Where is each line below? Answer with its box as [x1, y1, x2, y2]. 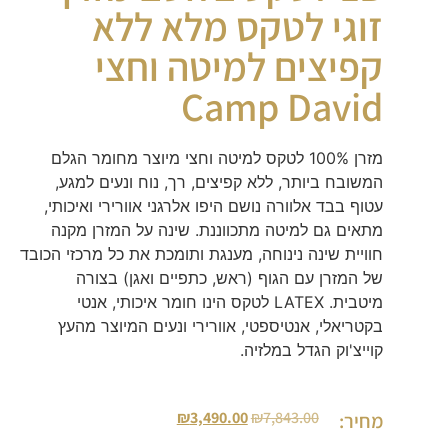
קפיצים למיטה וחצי [95, 40, 384, 92]
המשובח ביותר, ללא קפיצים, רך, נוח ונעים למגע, [55, 172, 384, 192]
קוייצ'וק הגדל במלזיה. [240, 340, 384, 360]
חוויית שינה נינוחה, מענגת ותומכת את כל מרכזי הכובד [20, 244, 384, 264]
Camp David [181, 80, 384, 132]
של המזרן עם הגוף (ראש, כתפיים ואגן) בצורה [76, 268, 384, 288]
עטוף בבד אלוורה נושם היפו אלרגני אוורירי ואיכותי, [44, 196, 384, 216]
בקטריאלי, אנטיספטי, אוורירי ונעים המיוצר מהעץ [58, 316, 384, 336]
